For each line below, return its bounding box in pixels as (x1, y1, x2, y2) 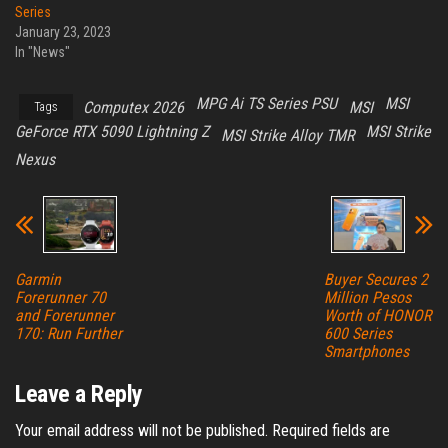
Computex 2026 (83, 98, 184, 118)
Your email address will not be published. (15, 421, 268, 441)
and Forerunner (15, 306, 114, 326)
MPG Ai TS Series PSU (196, 94, 337, 114)
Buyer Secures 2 (323, 270, 428, 290)
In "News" (15, 44, 70, 61)
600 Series (323, 324, 392, 344)
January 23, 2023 (15, 24, 111, 41)
